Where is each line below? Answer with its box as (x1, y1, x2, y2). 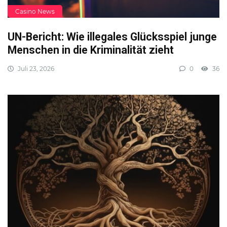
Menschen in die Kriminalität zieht (8, 44, 174, 57)
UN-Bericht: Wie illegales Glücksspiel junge (8, 30, 217, 44)
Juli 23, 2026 (16, 65, 54, 73)
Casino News (15, 8, 55, 16)
